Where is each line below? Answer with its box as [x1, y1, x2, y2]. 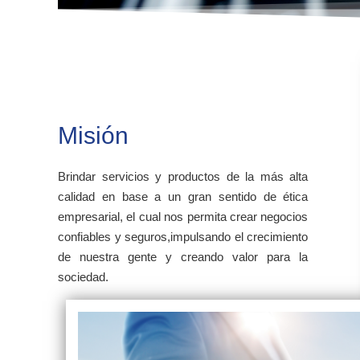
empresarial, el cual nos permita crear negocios [58, 210, 309, 224]
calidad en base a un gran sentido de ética [58, 190, 309, 204]
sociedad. [58, 270, 108, 284]
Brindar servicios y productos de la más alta [58, 170, 309, 184]
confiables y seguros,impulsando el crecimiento [58, 230, 309, 244]
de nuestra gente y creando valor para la [58, 250, 309, 264]
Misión [58, 122, 129, 149]
